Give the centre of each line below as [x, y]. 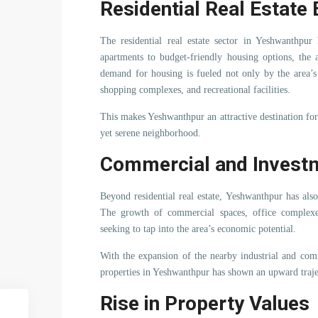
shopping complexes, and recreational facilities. [195, 90]
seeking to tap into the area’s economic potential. [198, 229]
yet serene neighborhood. [150, 133]
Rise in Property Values [205, 303]
